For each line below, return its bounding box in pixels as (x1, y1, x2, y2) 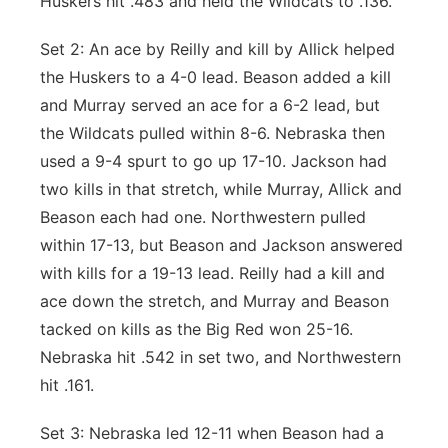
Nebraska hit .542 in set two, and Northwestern (40, 347, 401, 367)
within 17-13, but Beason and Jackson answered (40, 235, 403, 255)
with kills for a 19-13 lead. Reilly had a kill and (40, 263, 385, 283)
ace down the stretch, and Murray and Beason (40, 291, 389, 311)
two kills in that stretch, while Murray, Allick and (40, 179, 402, 199)
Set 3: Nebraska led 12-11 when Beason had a (40, 423, 384, 443)
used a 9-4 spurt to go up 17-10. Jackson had (40, 151, 387, 171)
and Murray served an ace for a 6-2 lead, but (40, 95, 380, 115)
